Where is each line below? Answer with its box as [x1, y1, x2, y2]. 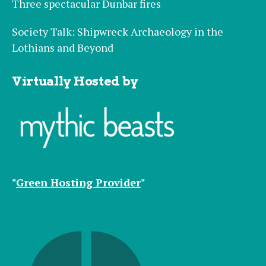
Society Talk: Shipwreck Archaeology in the [12, 24, 223, 39]
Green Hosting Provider [16, 175, 141, 190]
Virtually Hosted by [12, 74, 139, 89]
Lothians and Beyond [12, 40, 113, 55]
